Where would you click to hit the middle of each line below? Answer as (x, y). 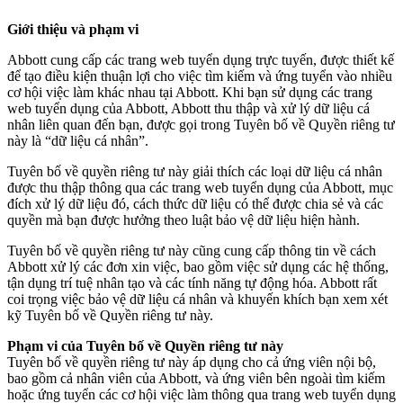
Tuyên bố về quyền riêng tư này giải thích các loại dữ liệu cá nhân (195, 171)
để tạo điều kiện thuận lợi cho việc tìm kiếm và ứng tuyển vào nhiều (200, 76)
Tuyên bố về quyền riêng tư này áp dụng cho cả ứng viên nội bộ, (192, 362)
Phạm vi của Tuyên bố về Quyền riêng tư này (145, 346)
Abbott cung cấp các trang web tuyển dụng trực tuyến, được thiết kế (201, 60)
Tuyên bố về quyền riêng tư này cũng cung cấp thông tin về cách (192, 251)
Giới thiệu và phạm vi (73, 29)
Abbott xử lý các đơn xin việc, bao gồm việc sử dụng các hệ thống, (198, 267)
